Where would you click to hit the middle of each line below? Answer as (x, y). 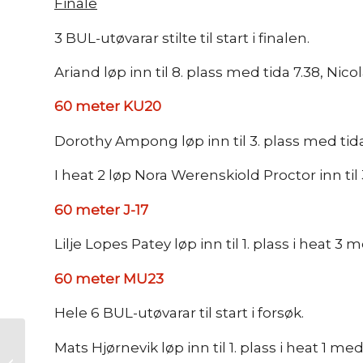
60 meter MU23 (109, 278)
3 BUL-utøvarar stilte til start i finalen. (182, 38)
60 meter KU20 (108, 107)
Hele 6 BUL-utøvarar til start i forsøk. (179, 313)
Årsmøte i (53, 345)
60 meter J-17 (101, 209)
